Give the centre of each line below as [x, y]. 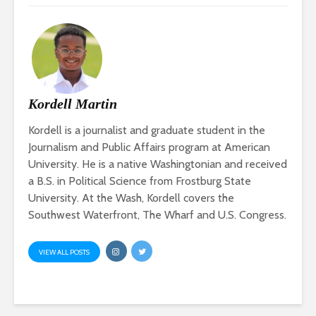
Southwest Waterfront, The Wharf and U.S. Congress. [157, 215]
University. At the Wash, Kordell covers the [131, 198]
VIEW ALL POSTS [64, 253]
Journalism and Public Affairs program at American [149, 147]
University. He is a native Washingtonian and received [158, 164]
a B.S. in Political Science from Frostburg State [140, 181]
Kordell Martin [73, 104]
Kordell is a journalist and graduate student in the [147, 130]
